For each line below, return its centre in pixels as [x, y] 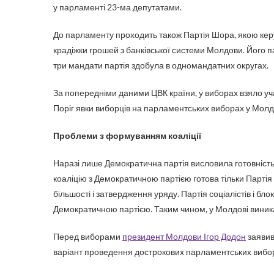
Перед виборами [88, 236]
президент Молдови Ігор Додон [184, 236]
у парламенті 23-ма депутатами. [118, 7]
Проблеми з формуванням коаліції [127, 135]
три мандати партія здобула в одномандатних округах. [161, 65]
